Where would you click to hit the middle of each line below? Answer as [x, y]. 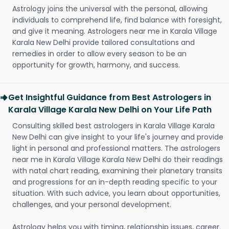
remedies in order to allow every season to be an [99, 54]
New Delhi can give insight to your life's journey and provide [118, 137]
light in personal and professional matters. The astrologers [116, 148]
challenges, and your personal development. [92, 204]
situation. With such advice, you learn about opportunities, [116, 193]
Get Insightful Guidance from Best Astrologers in [110, 97]
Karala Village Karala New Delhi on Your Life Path [110, 110]
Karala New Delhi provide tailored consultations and [104, 42]
